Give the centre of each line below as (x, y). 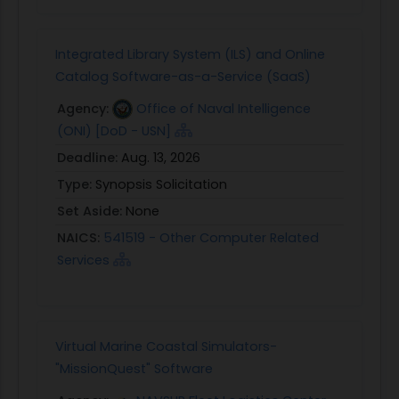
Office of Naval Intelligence (224, 108)
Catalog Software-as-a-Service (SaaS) (183, 76)
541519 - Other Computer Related (211, 237)
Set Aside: (91, 211)
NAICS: (80, 237)
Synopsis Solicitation (161, 184)
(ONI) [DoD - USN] (114, 130)
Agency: (85, 108)
